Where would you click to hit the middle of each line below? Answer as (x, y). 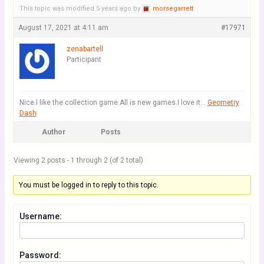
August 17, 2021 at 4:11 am (63, 28)
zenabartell (85, 49)
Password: (40, 255)
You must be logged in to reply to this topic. (88, 185)
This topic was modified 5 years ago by (80, 9)
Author (53, 132)
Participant (84, 60)
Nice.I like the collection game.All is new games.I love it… (113, 103)
